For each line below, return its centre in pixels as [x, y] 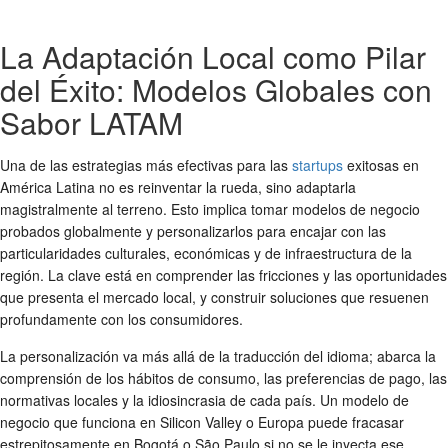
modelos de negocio [356, 208]
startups [317, 164]
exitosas [371, 164]
